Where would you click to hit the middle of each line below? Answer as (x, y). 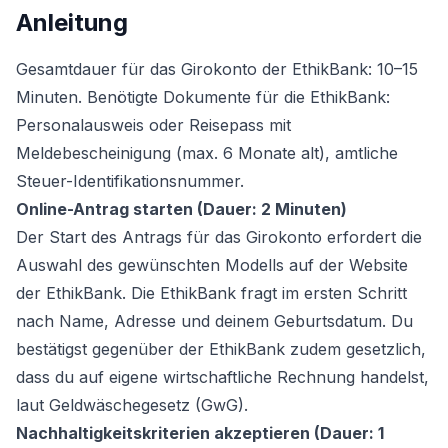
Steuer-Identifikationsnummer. (130, 181)
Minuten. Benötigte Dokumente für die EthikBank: (203, 97)
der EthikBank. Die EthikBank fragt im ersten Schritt (211, 293)
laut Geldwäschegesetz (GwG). (132, 405)
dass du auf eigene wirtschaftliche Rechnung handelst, (222, 377)
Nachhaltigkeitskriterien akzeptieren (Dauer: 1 (200, 433)
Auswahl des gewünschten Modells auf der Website (212, 265)
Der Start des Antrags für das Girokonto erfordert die (219, 237)
